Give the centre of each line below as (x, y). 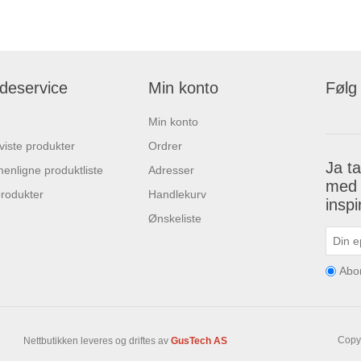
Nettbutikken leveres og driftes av (97, 340)
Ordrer (165, 146)
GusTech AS (199, 340)
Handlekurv (177, 195)
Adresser (171, 170)
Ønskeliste (175, 219)
